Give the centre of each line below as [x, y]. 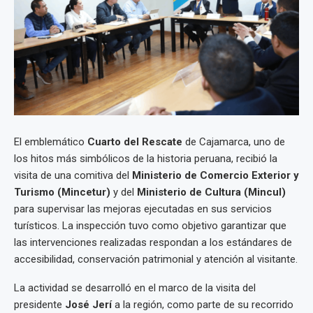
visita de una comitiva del [73, 176]
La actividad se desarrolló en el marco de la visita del [135, 288]
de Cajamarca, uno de [234, 142]
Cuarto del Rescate [135, 142]
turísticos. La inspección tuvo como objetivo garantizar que [150, 226]
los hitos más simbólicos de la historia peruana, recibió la [146, 159]
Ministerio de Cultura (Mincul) [211, 192]
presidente [39, 305]
